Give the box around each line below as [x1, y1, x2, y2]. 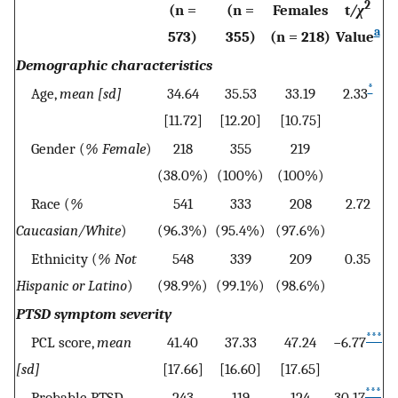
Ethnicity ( [16, 250, 98, 268]
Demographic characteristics [16, 56, 212, 75]
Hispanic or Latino [16, 276, 127, 295]
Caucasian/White [16, 221, 121, 240]
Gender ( [16, 139, 85, 158]
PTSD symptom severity [16, 305, 171, 323]
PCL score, [16, 333, 97, 352]
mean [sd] [60, 84, 122, 103]
